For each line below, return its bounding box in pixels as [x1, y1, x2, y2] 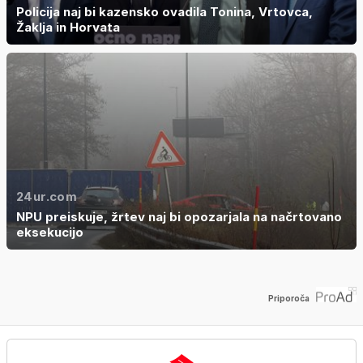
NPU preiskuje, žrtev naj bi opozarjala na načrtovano [16, 208, 342, 224]
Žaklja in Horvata [16, 19, 120, 35]
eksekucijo [16, 224, 83, 240]
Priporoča [268, 293, 310, 304]
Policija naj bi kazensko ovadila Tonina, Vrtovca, [16, 3, 313, 19]
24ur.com [16, 188, 77, 204]
